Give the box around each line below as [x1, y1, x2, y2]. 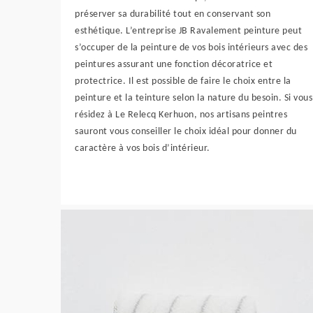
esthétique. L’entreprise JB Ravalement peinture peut [75, 26, 302, 36]
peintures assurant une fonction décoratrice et [75, 59, 272, 70]
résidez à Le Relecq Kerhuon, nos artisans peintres [75, 110, 287, 120]
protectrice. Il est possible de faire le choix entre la [75, 76, 291, 87]
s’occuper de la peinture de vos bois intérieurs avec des [75, 43, 307, 53]
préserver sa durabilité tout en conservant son [75, 9, 270, 20]
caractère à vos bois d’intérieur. [75, 143, 210, 154]
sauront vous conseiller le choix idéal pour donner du [75, 126, 297, 137]
